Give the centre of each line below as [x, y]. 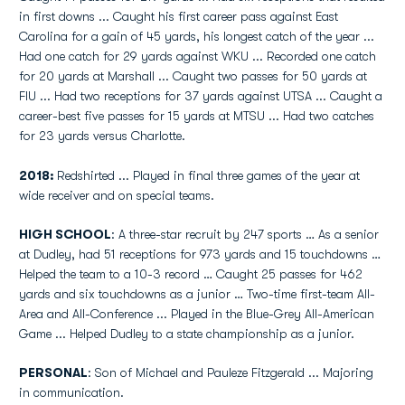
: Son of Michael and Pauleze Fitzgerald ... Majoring [231, 372]
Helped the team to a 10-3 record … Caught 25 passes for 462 [191, 274]
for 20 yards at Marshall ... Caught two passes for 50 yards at [193, 76]
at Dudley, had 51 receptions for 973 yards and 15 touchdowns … [200, 254]
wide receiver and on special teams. [117, 195]
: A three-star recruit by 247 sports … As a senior [245, 234]
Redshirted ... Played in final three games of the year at [208, 175]
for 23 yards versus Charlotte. [102, 136]
